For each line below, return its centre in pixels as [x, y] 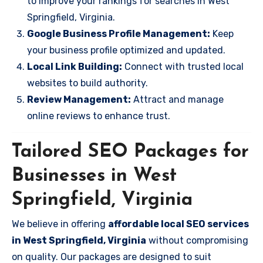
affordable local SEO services [178, 224]
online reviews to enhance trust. [99, 116]
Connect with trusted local [183, 66]
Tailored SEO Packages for [130, 152]
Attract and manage [177, 99]
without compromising [197, 240]
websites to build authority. [87, 83]
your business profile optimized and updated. [126, 50]
